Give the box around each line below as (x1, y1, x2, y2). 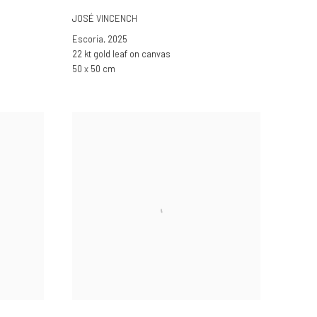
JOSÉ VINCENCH (72, 12, 137, 24)
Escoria (72, 33, 103, 45)
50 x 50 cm (72, 63, 115, 75)
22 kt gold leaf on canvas (72, 48, 171, 60)
